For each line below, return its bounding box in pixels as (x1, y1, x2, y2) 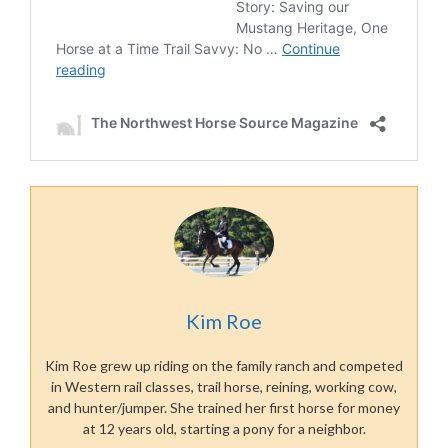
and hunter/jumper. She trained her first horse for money (48, 399, 400, 417)
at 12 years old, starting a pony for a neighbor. (82, 420, 366, 438)
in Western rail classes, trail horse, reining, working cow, (51, 378, 397, 396)
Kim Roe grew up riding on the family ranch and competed (45, 357, 403, 375)
